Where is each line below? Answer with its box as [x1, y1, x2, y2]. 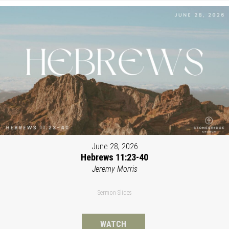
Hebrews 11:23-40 [81, 152, 148, 163]
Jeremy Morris [91, 164, 138, 174]
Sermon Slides [97, 189, 132, 197]
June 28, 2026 [91, 142, 138, 152]
